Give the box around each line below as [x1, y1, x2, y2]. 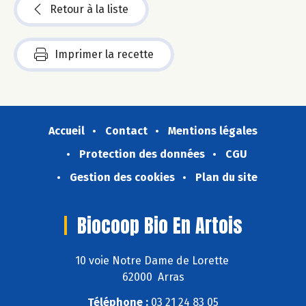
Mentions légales [168, 124, 258, 138]
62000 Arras [122, 270, 184, 283]
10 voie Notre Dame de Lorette [74, 253, 232, 267]
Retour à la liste [50, 3, 128, 16]
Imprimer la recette [55, 48, 154, 61]
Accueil [48, 124, 85, 138]
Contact [105, 124, 148, 138]
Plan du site [195, 171, 258, 184]
